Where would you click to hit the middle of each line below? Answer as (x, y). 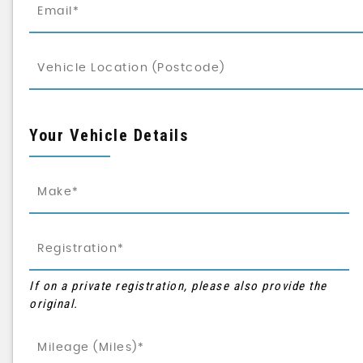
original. (54, 304)
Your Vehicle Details (109, 135)
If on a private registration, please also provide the (178, 286)
